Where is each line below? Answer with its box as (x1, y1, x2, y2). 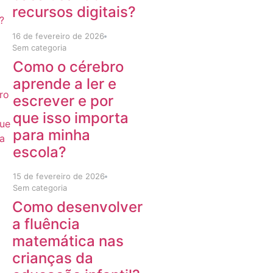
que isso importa (13, 109, 129, 127)
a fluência (12, 215, 80, 233)
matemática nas (12, 232, 124, 250)
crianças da (12, 249, 93, 267)
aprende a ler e (13, 75, 117, 93)
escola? (13, 143, 67, 161)
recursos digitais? (12, 3, 136, 21)
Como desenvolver (12, 198, 143, 216)
